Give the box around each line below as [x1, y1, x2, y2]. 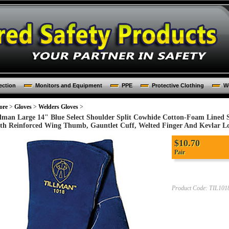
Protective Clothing [151, 82, 204, 88]
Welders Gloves [38, 103, 78, 110]
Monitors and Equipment [35, 82, 102, 88]
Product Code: [172, 185, 208, 192]
